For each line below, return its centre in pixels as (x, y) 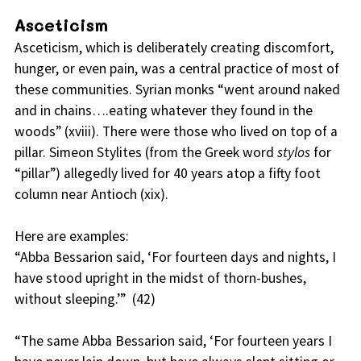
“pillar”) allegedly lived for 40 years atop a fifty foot (167, 174)
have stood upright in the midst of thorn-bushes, (160, 278)
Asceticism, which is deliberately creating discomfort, (174, 48)
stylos (295, 153)
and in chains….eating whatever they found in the (163, 111)
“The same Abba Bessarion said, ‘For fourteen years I (173, 341)
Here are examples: (71, 237)
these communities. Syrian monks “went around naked (177, 90)
